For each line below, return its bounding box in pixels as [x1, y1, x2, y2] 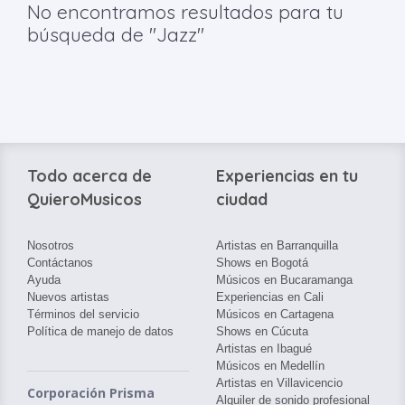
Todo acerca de [27, 165, 152, 186]
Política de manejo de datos [27, 325, 174, 338]
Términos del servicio [27, 307, 139, 321]
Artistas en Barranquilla [216, 239, 338, 252]
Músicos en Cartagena [216, 307, 334, 321]
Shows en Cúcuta [216, 325, 308, 338]
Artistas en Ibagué [216, 342, 312, 355]
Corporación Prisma [27, 384, 155, 401]
